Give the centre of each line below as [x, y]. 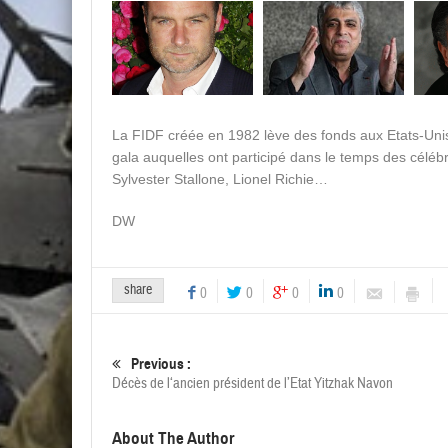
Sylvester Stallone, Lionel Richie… [220, 179]
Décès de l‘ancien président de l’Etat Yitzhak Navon [252, 384]
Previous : [161, 364]
